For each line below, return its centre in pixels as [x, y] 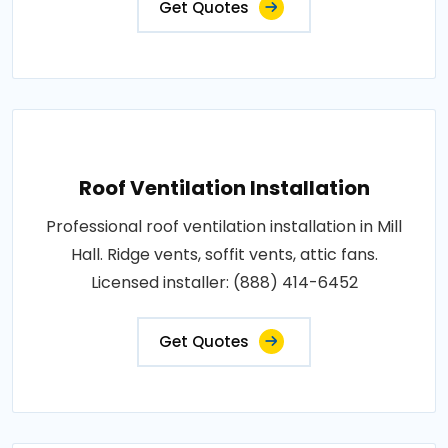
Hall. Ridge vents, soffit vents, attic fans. [224, 254]
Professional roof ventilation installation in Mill [224, 226]
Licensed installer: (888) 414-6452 [224, 282]
